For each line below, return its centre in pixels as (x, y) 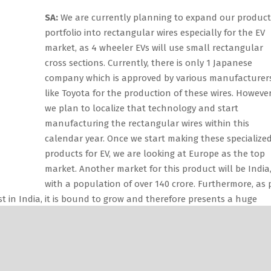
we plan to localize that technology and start (142, 108)
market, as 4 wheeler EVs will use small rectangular (154, 47)
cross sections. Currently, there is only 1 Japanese (149, 63)
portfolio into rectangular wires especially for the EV (155, 32)
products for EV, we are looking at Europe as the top (155, 153)
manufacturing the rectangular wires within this (147, 123)
